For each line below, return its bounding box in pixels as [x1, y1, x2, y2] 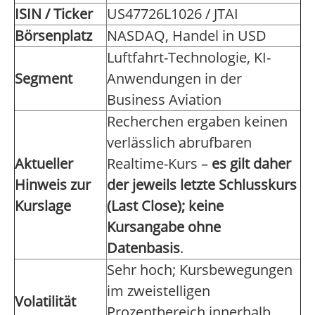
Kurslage [15, 196, 71, 216]
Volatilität [15, 292, 76, 311]
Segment [15, 69, 72, 89]
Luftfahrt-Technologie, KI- [107, 48, 271, 67]
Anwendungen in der [107, 69, 242, 89]
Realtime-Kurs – [107, 154, 212, 174]
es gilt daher [212, 154, 291, 174]
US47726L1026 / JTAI [107, 4, 238, 24]
